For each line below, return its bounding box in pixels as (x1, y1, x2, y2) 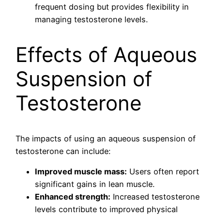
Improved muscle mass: (35, 167, 127, 177)
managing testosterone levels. (35, 15, 148, 25)
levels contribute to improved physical (35, 204, 178, 215)
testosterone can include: (15, 146, 110, 156)
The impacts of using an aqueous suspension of (15, 133, 196, 143)
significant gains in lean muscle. (35, 179, 155, 189)
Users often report (127, 167, 199, 177)
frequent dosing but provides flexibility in (35, 2, 189, 12)
